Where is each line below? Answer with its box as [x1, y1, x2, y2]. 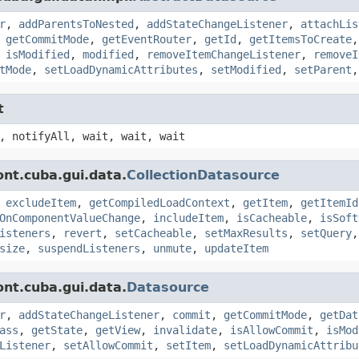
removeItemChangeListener [147, 47, 301, 61]
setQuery [301, 226, 352, 240]
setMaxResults [204, 226, 288, 240]
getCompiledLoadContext [89, 196, 230, 209]
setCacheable [115, 226, 192, 240]
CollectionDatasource [127, 167, 280, 183]
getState [31, 323, 83, 337]
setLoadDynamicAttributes [44, 63, 198, 76]
